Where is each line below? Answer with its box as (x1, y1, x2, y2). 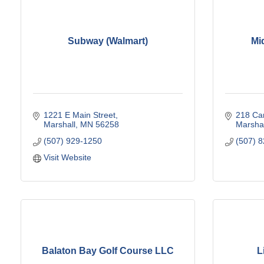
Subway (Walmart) (68, 36, 148, 47)
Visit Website (43, 152, 91, 162)
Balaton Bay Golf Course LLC (42, 246, 174, 256)
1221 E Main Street (43, 110, 115, 120)
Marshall (43, 119, 75, 129)
